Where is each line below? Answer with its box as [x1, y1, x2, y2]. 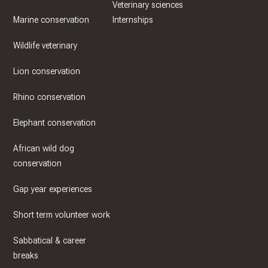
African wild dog [13, 144, 74, 154]
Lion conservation [13, 66, 80, 77]
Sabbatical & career [13, 236, 86, 246]
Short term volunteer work [13, 210, 110, 221]
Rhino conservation [13, 92, 86, 103]
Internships [112, 15, 153, 26]
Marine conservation [13, 15, 89, 26]
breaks [13, 251, 38, 261]
